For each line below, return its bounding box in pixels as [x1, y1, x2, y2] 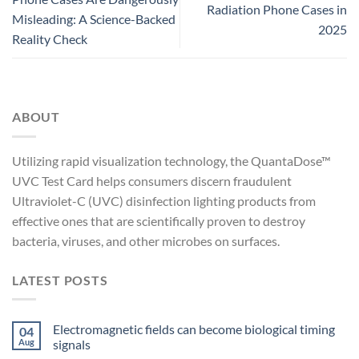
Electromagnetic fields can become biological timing [53, 321, 335, 337]
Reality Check [12, 31, 87, 47]
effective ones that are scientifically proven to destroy [12, 212, 305, 228]
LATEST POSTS [12, 272, 108, 288]
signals [53, 337, 91, 353]
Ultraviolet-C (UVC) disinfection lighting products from [12, 192, 316, 208]
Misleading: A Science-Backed [12, 11, 175, 27]
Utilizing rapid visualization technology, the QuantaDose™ [12, 152, 331, 168]
